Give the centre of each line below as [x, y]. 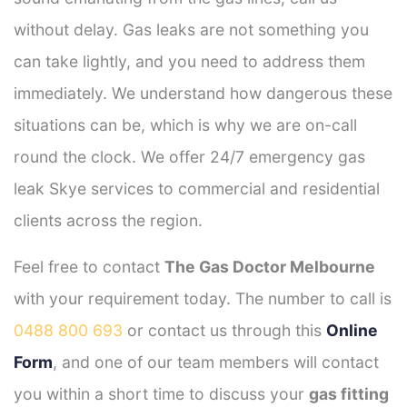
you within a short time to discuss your [161, 393]
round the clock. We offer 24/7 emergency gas [189, 156]
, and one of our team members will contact [216, 362]
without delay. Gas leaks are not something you [191, 29]
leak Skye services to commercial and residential [197, 188]
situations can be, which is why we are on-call [185, 124]
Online [352, 330]
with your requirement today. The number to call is [203, 298]
